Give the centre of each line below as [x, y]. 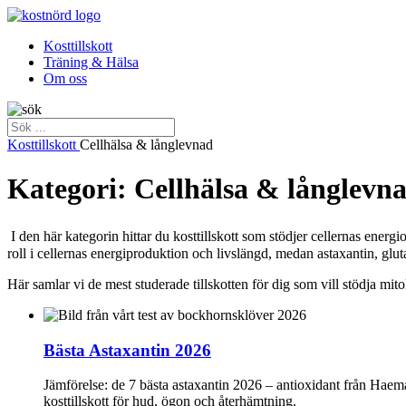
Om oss [65, 78]
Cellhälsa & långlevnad [146, 145]
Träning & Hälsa [91, 62]
